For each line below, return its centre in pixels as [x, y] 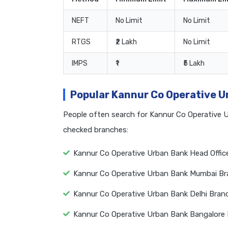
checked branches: [96, 130]
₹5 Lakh [194, 64]
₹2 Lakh [126, 42]
